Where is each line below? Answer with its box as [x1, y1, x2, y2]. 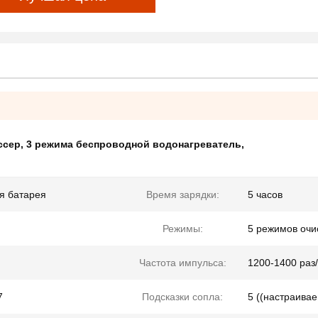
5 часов [248, 189, 283, 201]
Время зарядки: [146, 189, 219, 201]
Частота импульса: [138, 257, 226, 269]
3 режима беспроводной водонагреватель [26, 138, 241, 150]
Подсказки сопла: [142, 291, 223, 303]
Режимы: [162, 223, 203, 235]
